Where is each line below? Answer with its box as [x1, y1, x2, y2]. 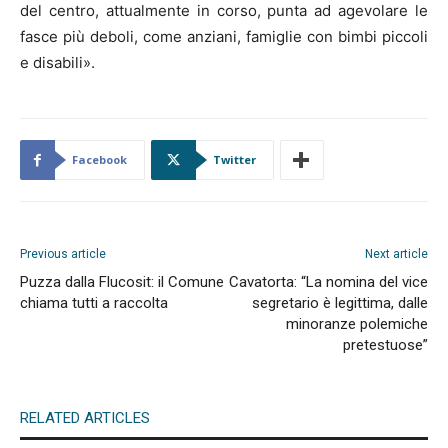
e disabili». [20, 53, 95, 72]
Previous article [20, 247, 106, 261]
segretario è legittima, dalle [252, 294, 428, 312]
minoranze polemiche [286, 315, 428, 333]
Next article [365, 247, 428, 261]
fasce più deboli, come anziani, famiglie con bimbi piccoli [20, 27, 428, 46]
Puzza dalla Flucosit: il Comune [20, 273, 224, 291]
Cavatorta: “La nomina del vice [229, 273, 428, 291]
